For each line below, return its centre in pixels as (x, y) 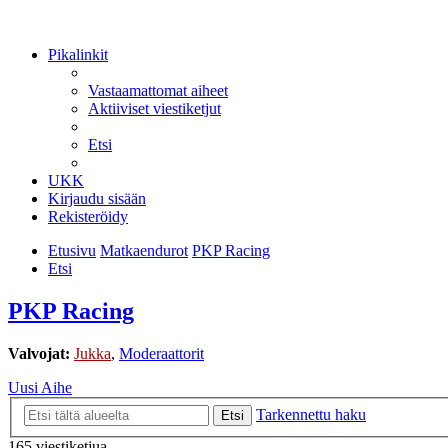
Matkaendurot (144, 251)
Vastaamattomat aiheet (158, 91)
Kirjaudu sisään (97, 199)
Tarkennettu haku (311, 414)
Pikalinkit (78, 55)
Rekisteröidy (88, 217)
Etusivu (72, 251)
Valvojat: (39, 354)
